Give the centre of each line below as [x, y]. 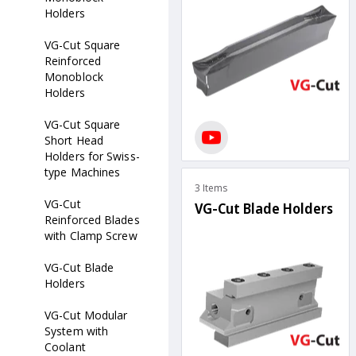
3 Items [211, 188]
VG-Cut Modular [86, 315]
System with [77, 331]
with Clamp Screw [91, 236]
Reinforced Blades [92, 220]
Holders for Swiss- [92, 156]
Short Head [74, 140]
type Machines [83, 172]
